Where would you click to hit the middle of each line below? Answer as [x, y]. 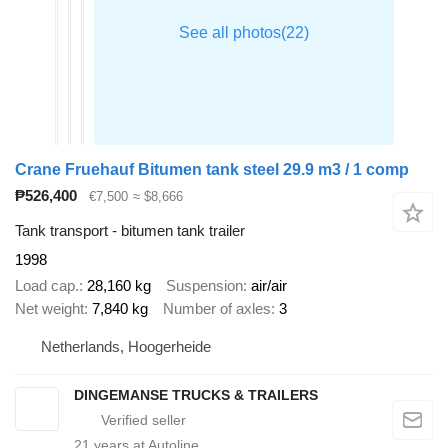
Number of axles [217, 309]
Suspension [204, 286]
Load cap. [47, 286]
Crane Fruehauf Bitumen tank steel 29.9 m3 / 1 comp [212, 170]
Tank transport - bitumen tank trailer [130, 230]
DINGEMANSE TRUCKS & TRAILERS [196, 394]
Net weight [49, 309]
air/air [269, 286]
